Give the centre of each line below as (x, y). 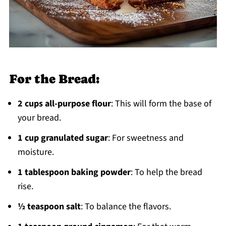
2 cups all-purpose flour (64, 104)
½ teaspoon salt (49, 207)
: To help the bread (166, 173)
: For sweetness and (146, 138)
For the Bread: (54, 79)
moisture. (36, 152)
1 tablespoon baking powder (74, 173)
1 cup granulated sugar (63, 138)
